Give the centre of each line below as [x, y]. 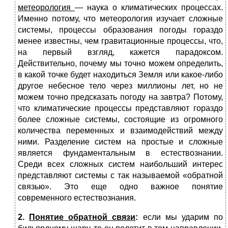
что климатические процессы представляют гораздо [120, 108]
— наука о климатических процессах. [149, 8]
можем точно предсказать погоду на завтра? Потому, [120, 97]
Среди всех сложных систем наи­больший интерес [120, 164]
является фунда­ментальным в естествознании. [120, 153]
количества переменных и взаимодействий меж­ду [120, 131]
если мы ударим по [183, 217]
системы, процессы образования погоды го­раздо [120, 30]
